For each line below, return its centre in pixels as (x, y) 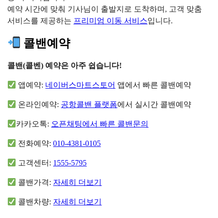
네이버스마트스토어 (81, 85)
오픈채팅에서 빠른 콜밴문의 (100, 124)
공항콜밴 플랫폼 (89, 105)
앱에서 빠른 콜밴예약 (154, 85)
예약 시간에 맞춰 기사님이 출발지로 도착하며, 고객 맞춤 (105, 9)
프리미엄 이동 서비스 (111, 21)
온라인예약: (39, 105)
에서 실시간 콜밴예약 (154, 105)
